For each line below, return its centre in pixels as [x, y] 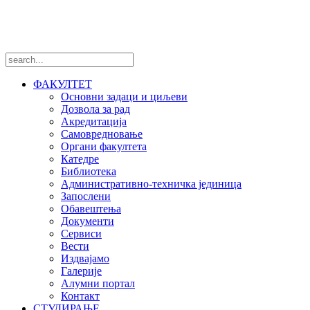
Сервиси [81, 234]
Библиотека [89, 172]
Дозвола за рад [95, 109]
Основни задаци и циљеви [124, 97]
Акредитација [94, 122]
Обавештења [91, 209]
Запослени [86, 197]
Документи [88, 221]
